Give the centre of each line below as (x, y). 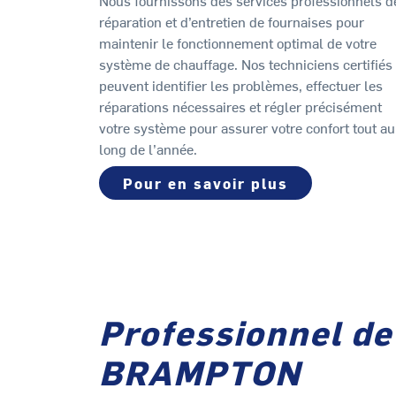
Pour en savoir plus (206, 183)
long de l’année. (148, 149)
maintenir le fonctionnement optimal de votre (238, 43)
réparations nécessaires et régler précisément (240, 107)
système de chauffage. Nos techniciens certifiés (246, 64)
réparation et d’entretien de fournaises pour (232, 22)
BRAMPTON (200, 371)
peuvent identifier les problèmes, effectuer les (241, 85)
